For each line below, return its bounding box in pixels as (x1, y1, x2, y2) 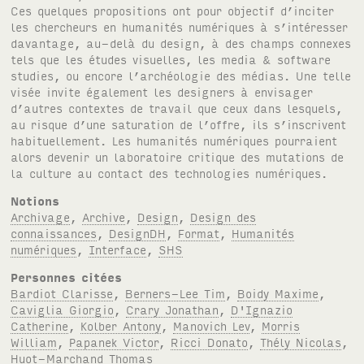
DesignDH (109, 224, 167, 240)
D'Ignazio (231, 301, 293, 317)
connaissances (11, 224, 97, 240)
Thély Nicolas (260, 333, 342, 349)
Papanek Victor (69, 333, 159, 349)
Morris (262, 317, 301, 333)
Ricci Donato (171, 333, 249, 349)
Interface (89, 240, 147, 257)
